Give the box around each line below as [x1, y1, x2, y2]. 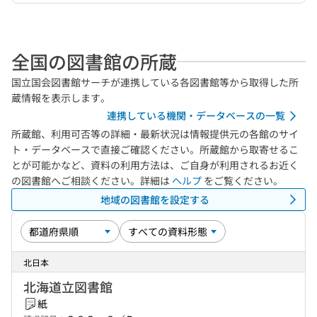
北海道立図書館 [23, 277, 113, 296]
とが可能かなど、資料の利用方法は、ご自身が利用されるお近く [11, 158, 299, 172]
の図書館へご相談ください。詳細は [11, 173, 172, 188]
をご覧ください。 [202, 173, 283, 188]
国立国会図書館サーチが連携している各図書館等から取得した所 [11, 75, 299, 89]
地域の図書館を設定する [100, 192, 209, 207]
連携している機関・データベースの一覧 [107, 108, 285, 122]
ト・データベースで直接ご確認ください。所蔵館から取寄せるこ [11, 142, 299, 156]
